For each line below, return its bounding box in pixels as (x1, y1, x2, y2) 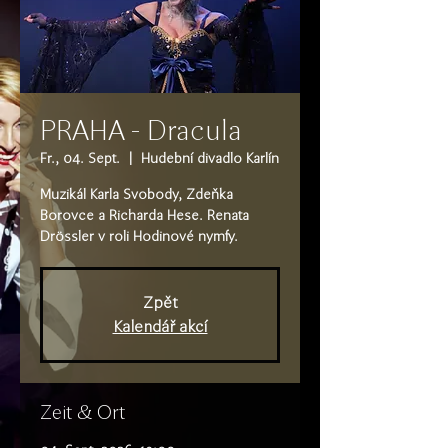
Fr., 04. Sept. (40, 151, 120, 166)
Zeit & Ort (40, 401, 125, 423)
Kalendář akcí (112, 318, 208, 335)
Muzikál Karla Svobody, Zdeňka (40, 187, 233, 202)
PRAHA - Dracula (40, 115, 242, 146)
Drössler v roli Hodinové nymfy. (40, 229, 238, 244)
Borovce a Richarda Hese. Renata (40, 208, 249, 223)
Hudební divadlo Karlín (141, 151, 279, 166)
